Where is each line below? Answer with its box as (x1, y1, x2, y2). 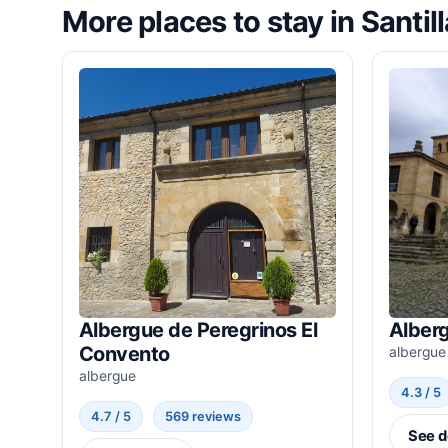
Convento (79, 342, 170, 367)
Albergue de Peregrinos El (79, 318, 318, 343)
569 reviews (165, 409, 242, 425)
